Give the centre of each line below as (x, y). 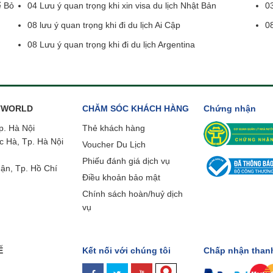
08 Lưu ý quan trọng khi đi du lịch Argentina (111, 45)
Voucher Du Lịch (114, 145)
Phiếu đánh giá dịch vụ (126, 161)
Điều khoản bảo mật (122, 178)
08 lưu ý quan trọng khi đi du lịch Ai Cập (104, 25)
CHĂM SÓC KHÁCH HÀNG (136, 109)
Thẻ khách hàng (114, 128)
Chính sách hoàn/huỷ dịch (133, 194)
